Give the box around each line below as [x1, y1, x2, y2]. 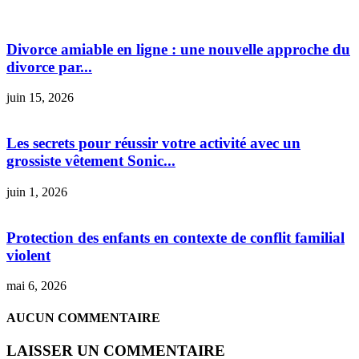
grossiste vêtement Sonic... [6, 152, 175, 170]
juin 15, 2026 [6, 91, 74, 105]
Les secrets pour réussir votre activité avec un [6, 135, 301, 152]
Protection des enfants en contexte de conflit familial [6, 228, 345, 246]
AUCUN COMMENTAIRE [6, 310, 160, 325]
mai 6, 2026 [6, 279, 67, 293]
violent [6, 246, 50, 264]
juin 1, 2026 [6, 184, 67, 199]
